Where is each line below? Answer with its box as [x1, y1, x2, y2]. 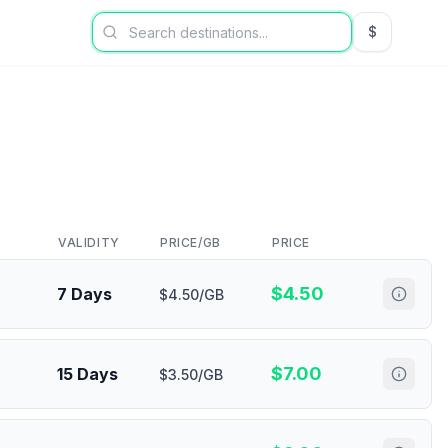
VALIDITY [58, 235, 120, 250]
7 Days [57, 284, 112, 304]
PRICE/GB [160, 235, 221, 250]
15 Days [57, 364, 118, 384]
